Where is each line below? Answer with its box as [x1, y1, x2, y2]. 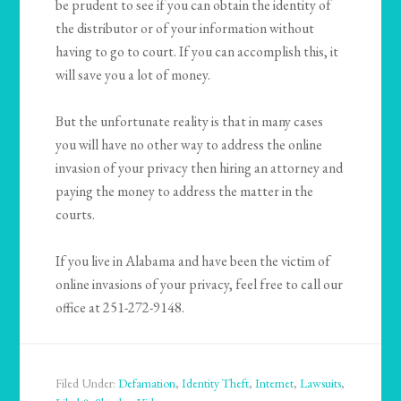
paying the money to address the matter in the [55, 182, 314, 201]
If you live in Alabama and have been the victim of [55, 252, 331, 271]
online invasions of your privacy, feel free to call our [55, 275, 344, 294]
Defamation [118, 375, 176, 392]
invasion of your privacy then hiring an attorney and [55, 158, 344, 178]
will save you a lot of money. [55, 65, 211, 85]
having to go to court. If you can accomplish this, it [55, 42, 339, 62]
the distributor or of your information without [55, 19, 315, 38]
